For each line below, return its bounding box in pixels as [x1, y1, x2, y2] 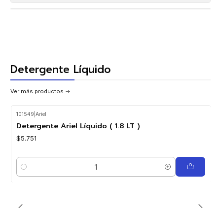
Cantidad [16, 168, 42, 176]
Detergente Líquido [10, 62, 111, 78]
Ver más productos [10, 87, 64, 95]
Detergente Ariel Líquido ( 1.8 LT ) [16, 120, 140, 132]
